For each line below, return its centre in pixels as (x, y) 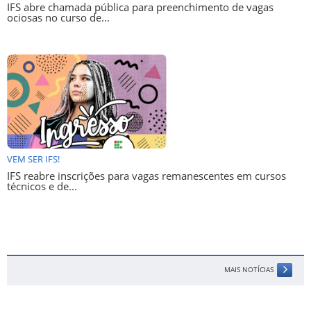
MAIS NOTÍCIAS (249, 270)
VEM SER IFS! (33, 160)
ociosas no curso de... (58, 18)
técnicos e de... (42, 187)
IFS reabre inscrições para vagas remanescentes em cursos (146, 176)
